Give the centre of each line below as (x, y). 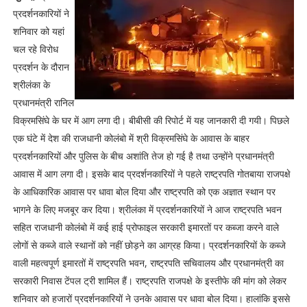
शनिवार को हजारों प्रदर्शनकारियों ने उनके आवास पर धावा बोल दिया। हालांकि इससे (151, 298)
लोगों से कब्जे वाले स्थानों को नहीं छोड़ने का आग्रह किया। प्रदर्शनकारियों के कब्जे (149, 245)
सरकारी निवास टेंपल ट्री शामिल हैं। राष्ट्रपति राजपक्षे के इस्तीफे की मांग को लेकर (149, 281)
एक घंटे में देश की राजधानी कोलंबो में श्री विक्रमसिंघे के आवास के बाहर (131, 138)
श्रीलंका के (31, 85)
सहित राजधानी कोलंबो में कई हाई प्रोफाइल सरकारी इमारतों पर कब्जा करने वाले (146, 227)
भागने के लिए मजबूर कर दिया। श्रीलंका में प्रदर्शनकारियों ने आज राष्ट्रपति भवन (147, 209)
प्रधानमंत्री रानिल (43, 102)
